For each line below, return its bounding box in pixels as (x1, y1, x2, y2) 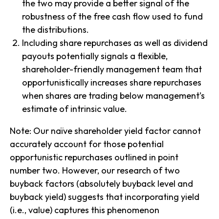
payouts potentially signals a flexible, (22, 50, 168, 62)
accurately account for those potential (10, 138, 164, 150)
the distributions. (22, 24, 91, 36)
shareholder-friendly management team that (22, 64, 202, 75)
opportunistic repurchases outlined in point (10, 152, 178, 163)
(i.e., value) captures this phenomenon (10, 204, 159, 216)
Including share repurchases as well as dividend (22, 37, 208, 49)
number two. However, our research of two (10, 165, 180, 176)
